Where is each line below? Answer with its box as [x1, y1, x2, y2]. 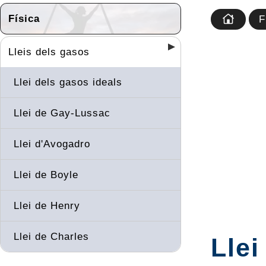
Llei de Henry [14, 199, 80, 211]
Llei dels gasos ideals [14, 76, 122, 88]
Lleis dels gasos [8, 46, 90, 58]
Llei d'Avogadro [14, 138, 90, 150]
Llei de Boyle [14, 169, 78, 180]
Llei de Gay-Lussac [14, 107, 110, 119]
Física [8, 12, 40, 24]
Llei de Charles [14, 230, 89, 242]
